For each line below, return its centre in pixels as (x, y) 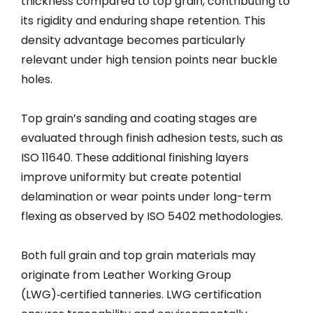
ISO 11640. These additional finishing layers (135, 157)
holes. (37, 79)
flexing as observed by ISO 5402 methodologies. (152, 216)
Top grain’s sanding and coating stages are (139, 118)
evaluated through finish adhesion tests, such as (152, 138)
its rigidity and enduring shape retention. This (143, 20)
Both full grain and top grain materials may (138, 255)
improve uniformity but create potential (131, 177)
